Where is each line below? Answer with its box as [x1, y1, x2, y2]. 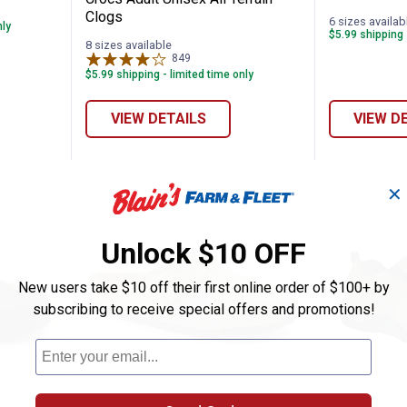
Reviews [191, 52, 234, 65]
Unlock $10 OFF [101, 236, 306, 271]
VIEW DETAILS [110, 109, 206, 127]
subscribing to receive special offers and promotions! [32, 301, 375, 318]
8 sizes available [85, 38, 173, 53]
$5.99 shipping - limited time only [85, 68, 254, 82]
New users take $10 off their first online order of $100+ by [17, 279, 390, 296]
